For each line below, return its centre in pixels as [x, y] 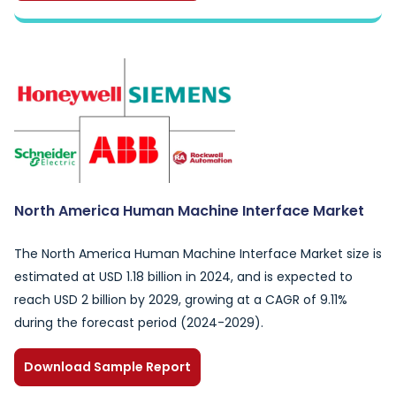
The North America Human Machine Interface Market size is [198, 254]
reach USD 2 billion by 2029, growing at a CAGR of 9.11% [181, 300]
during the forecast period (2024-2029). [139, 323]
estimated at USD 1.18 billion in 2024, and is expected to [183, 277]
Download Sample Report [107, 367]
